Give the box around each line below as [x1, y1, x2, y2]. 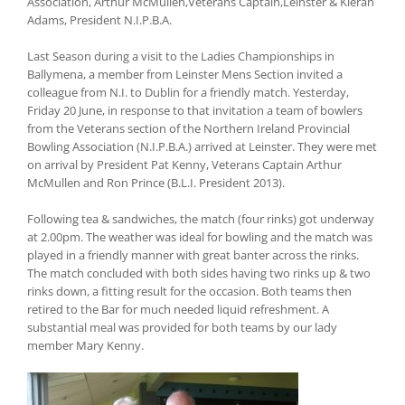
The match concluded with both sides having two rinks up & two [27, 265, 371, 282]
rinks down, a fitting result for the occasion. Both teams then [27, 283, 352, 300]
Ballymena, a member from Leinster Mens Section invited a [27, 66, 343, 83]
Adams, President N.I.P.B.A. [27, 12, 172, 29]
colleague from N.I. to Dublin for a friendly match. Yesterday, [27, 84, 349, 101]
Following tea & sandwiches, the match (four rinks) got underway [27, 211, 374, 228]
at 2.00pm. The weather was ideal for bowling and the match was [27, 229, 372, 246]
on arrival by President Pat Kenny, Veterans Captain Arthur [27, 156, 342, 174]
